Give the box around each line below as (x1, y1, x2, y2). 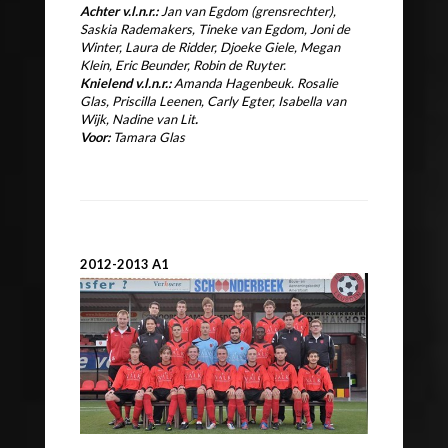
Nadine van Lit (112, 111, 195, 128)
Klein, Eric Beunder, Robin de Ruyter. (80, 57, 286, 74)
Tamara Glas (113, 129, 185, 146)
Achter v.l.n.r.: (80, 3, 161, 20)
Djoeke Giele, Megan (220, 39, 340, 56)
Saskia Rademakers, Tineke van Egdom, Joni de (80, 21, 350, 38)
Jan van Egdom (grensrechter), (161, 3, 336, 20)
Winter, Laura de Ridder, (80, 39, 220, 56)
